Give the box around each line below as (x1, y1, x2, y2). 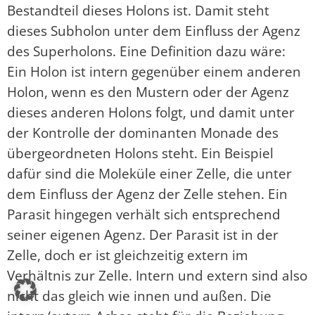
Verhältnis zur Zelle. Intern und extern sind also (7, 266, 307, 285)
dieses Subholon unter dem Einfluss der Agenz (7, 21, 300, 41)
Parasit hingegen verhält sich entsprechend (7, 205, 281, 224)
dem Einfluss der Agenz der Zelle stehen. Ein (7, 184, 288, 204)
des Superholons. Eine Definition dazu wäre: (7, 41, 285, 61)
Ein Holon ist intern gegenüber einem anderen (7, 62, 301, 82)
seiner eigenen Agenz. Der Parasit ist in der (7, 225, 278, 245)
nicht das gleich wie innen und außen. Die (7, 286, 271, 306)
